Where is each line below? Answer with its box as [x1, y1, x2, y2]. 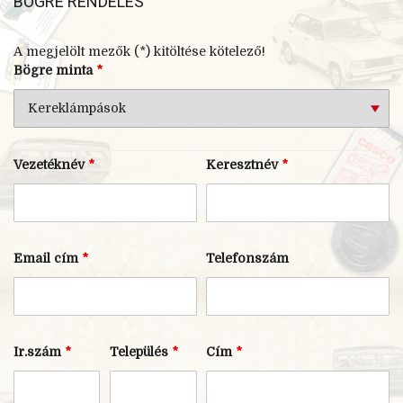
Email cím [13, 250, 82, 265]
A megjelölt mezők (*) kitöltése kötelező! [13, 43, 265, 58]
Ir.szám [13, 344, 65, 359]
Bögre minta [13, 62, 96, 77]
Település [110, 344, 173, 359]
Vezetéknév [13, 157, 88, 172]
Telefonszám [206, 250, 290, 265]
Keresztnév [206, 157, 282, 172]
